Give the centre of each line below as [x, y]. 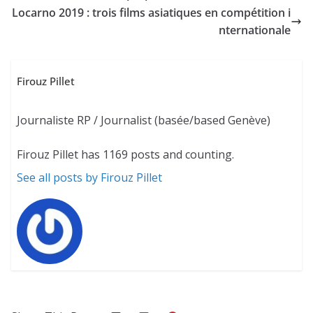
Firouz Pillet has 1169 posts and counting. [126, 155]
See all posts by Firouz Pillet [90, 178]
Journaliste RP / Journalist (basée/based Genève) [144, 121]
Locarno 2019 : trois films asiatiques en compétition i [151, 13]
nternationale [255, 30]
